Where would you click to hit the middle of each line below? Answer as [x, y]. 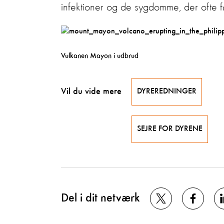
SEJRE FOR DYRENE [170, 129]
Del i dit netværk [100, 198]
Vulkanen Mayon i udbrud [100, 56]
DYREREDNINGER [167, 91]
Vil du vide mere [91, 91]
